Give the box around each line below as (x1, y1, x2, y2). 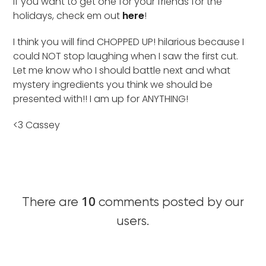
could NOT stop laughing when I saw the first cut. (13, 49, 239, 63)
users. (117, 215, 149, 228)
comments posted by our (96, 196, 244, 209)
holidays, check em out (13, 8, 123, 23)
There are (22, 196, 81, 209)
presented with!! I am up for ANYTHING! (13, 91, 189, 106)
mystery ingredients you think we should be (13, 77, 213, 91)
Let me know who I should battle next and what (13, 63, 231, 77)
